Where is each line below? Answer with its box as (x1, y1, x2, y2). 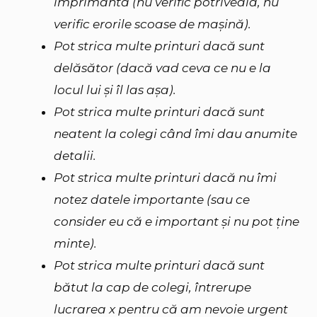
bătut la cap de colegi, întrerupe (54, 279, 251, 294)
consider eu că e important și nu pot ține (54, 214, 299, 229)
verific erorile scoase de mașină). (54, 16, 251, 31)
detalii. (54, 148, 96, 163)
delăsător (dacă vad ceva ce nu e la (54, 60, 271, 75)
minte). (54, 236, 97, 250)
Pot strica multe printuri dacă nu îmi (54, 170, 277, 185)
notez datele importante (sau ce (54, 192, 250, 207)
